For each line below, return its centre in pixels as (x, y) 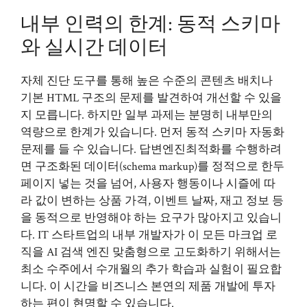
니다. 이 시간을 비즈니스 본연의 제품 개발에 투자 (148, 286)
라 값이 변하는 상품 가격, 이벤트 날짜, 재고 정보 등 (152, 200)
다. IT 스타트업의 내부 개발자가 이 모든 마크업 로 (149, 235)
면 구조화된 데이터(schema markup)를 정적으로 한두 (152, 166)
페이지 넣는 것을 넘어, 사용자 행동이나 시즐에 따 (148, 183)
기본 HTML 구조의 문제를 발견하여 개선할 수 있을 (151, 98)
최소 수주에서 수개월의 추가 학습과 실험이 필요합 (151, 269)
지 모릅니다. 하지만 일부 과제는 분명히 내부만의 (147, 115)
